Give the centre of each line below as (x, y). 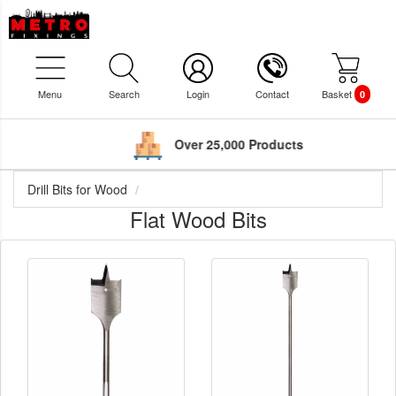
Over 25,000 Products (221, 144)
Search (124, 94)
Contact (272, 94)
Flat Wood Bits (198, 219)
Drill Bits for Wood (77, 190)
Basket (338, 94)
